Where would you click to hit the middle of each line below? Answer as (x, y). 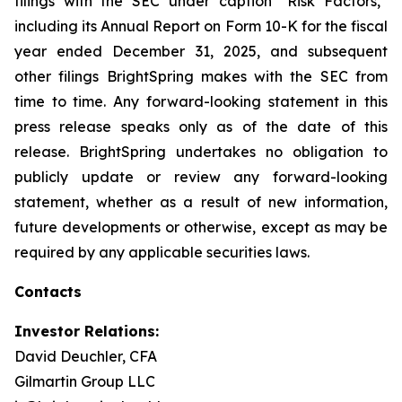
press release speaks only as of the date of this (201, 127)
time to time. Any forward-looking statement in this (201, 101)
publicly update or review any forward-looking (201, 177)
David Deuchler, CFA (86, 356)
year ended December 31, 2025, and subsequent (201, 51)
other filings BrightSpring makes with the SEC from (201, 76)
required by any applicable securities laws (161, 252)
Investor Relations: (87, 331)
